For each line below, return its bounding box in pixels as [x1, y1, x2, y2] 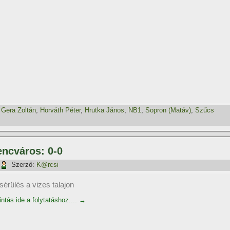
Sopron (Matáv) [145, 106, 191, 114]
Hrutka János [85, 106, 124, 114]
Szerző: [11, 161, 34, 169]
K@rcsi [36, 161, 59, 169]
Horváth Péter [40, 106, 81, 114]
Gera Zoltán [1, 106, 36, 114]
